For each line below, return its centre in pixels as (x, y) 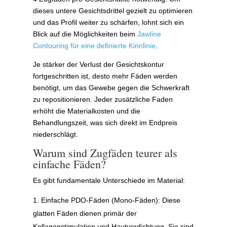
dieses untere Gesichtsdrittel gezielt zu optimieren (112, 10)
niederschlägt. (55, 134)
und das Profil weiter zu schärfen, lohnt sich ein (108, 22)
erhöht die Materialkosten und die (86, 111)
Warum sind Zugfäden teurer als (105, 153)
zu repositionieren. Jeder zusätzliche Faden (103, 99)
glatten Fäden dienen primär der (85, 213)
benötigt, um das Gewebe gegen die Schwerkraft (111, 87)
